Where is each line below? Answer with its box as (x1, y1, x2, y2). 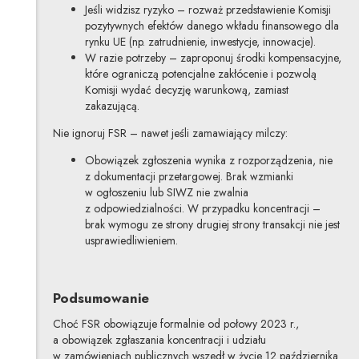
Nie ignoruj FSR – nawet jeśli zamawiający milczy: (52, 125, 288, 142)
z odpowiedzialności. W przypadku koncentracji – (84, 200, 321, 217)
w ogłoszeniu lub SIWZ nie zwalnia (84, 184, 248, 201)
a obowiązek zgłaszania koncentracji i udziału (52, 332, 266, 349)
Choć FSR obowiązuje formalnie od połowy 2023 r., (52, 316, 299, 333)
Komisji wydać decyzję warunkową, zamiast (84, 82, 288, 99)
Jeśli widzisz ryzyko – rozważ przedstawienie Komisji (84, 2, 331, 18)
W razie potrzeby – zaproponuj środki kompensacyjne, (84, 50, 341, 67)
